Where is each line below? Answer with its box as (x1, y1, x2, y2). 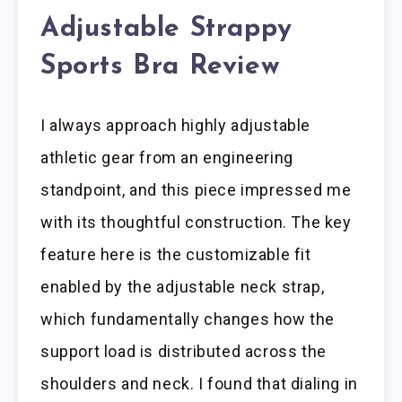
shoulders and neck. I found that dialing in (40, 373, 358, 393)
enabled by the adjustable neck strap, (40, 276, 325, 296)
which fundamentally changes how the (40, 309, 336, 328)
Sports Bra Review (40, 53, 281, 82)
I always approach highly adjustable (40, 115, 311, 135)
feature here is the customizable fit (40, 244, 311, 264)
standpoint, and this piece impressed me (40, 179, 352, 199)
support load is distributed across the (40, 341, 327, 361)
